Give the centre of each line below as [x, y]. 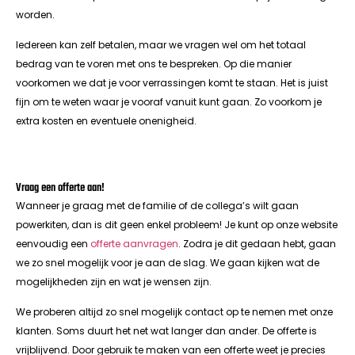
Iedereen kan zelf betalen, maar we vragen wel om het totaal [161, 45]
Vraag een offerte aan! [60, 188]
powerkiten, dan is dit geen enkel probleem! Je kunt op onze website [177, 224]
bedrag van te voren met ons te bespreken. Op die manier [154, 64]
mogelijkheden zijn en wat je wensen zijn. [115, 281]
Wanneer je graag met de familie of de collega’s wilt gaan [157, 205]
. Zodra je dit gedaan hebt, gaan [257, 243]
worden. [36, 14]
